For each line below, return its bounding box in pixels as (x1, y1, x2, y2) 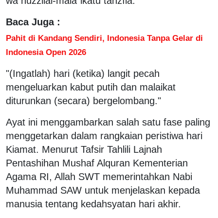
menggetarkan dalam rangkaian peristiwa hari (6, 130, 202, 141)
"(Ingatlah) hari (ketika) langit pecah (6, 68, 160, 79)
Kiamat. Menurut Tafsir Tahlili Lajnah (6, 144, 162, 155)
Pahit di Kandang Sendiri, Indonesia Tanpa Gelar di (6, 33, 203, 43)
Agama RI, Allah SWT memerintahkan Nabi (6, 171, 192, 182)
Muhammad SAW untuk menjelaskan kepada (6, 184, 200, 196)
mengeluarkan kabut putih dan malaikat (6, 81, 176, 92)
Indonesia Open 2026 (6, 47, 86, 57)
